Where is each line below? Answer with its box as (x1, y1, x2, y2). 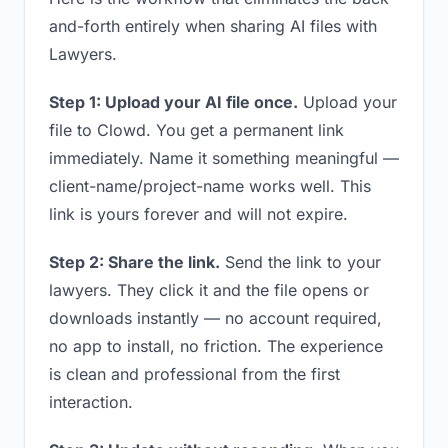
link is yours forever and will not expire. (49, 204, 348, 224)
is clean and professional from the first (49, 364, 340, 384)
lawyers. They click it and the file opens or (49, 280, 369, 300)
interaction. (49, 392, 133, 412)
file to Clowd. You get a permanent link (49, 120, 344, 140)
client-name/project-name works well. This (49, 176, 371, 196)
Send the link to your (220, 252, 381, 272)
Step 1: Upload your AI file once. (49, 92, 298, 112)
